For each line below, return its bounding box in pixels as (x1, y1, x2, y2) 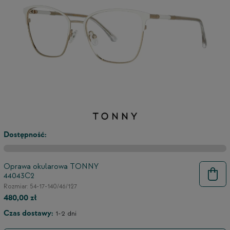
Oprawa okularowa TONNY (4, 162, 99, 172)
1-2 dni (55, 209, 76, 218)
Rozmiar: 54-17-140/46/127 (4, 183, 77, 191)
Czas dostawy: (4, 209, 53, 218)
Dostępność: (4, 131, 47, 139)
